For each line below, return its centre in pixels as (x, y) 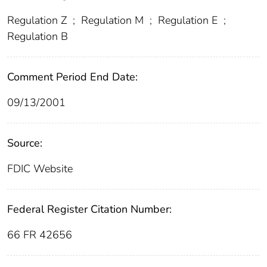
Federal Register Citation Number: (89, 209)
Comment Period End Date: (72, 77)
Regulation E (188, 21)
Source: (25, 143)
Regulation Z (38, 21)
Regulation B (38, 37)
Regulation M (112, 21)
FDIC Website (40, 169)
